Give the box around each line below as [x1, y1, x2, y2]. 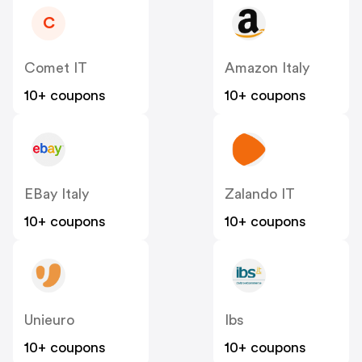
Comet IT [24, 61, 87, 76]
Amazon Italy [225, 61, 309, 76]
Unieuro [24, 313, 74, 328]
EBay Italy [24, 187, 89, 202]
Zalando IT [225, 187, 295, 202]
